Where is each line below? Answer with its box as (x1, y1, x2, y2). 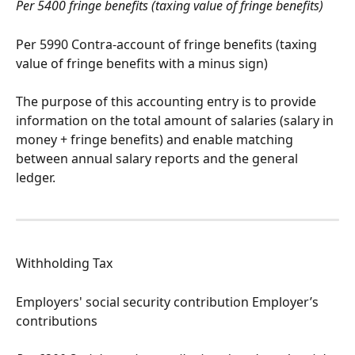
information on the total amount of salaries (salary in (16, 111, 337, 129)
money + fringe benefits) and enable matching (16, 130, 296, 148)
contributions (16, 311, 97, 330)
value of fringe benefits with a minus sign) (16, 54, 268, 72)
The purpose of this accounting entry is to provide (16, 92, 319, 110)
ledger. (16, 168, 55, 186)
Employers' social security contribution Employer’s (16, 292, 322, 311)
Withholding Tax (16, 254, 113, 272)
